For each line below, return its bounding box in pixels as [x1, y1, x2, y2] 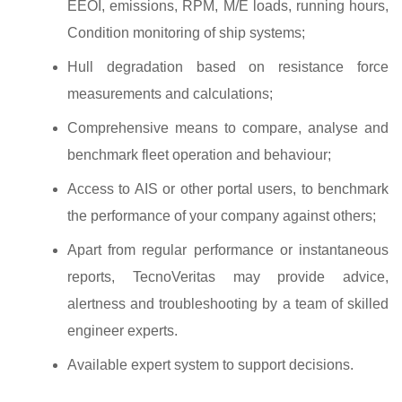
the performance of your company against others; [67, 208, 376, 224]
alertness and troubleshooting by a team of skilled [67, 296, 389, 312]
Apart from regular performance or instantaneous [67, 242, 389, 258]
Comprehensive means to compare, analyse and [67, 120, 389, 136]
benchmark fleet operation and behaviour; [67, 147, 331, 163]
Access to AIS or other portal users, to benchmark [67, 181, 389, 197]
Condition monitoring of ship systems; [67, 25, 305, 41]
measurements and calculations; [67, 86, 273, 102]
